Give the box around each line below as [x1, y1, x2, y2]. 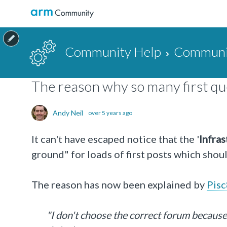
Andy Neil [53, 108, 83, 117]
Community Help [64, 44, 161, 60]
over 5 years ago [88, 109, 132, 117]
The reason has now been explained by [31, 178, 207, 191]
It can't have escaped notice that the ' [31, 133, 199, 145]
